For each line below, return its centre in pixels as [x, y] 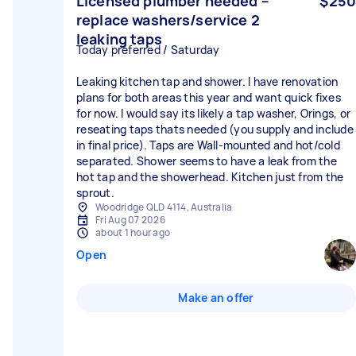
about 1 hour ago [133, 232]
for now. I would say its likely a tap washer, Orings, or [213, 113]
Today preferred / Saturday [148, 50]
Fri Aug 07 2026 [130, 220]
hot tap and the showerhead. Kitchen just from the [210, 177]
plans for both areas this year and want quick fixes [209, 97]
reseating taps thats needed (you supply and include [215, 129]
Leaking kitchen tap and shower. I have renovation [207, 81]
